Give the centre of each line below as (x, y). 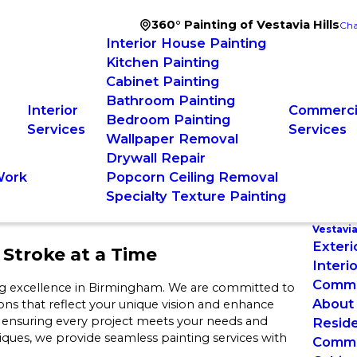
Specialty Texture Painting (196, 196)
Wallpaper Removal (173, 139)
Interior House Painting (186, 43)
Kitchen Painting (163, 62)
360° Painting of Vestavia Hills (245, 25)
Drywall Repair (156, 158)
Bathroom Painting (171, 100)
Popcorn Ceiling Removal (192, 177)
